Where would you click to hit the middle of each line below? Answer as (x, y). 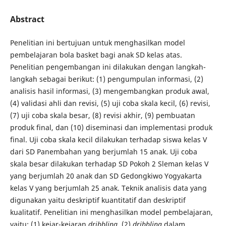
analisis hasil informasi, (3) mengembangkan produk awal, (109, 91)
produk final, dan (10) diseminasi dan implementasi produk (111, 127)
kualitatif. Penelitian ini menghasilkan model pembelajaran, (111, 212)
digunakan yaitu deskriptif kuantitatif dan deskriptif (98, 200)
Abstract (27, 19)
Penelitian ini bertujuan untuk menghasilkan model (97, 43)
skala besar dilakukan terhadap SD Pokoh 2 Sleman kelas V (109, 164)
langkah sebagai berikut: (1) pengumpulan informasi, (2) (106, 79)
